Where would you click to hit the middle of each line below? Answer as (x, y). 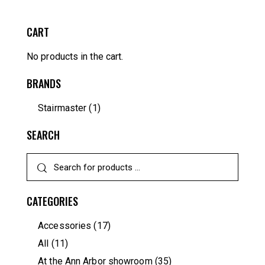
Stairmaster (62, 108)
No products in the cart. (75, 57)
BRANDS (44, 84)
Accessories (65, 226)
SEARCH (43, 135)
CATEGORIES (52, 201)
